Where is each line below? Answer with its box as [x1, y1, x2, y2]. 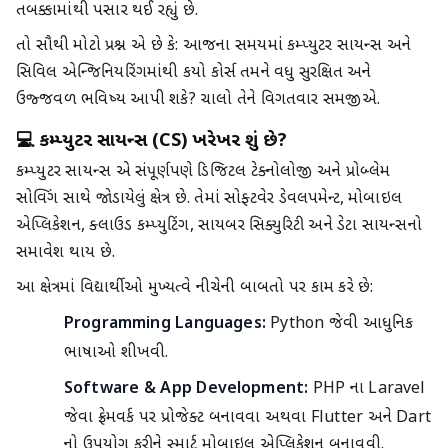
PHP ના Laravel [308, 379, 426, 401]
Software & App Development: [64, 379, 309, 401]
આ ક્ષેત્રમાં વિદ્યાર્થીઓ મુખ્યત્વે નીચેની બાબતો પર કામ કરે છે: [16, 278, 374, 300]
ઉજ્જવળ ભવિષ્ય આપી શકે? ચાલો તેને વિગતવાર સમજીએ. [16, 89, 380, 111]
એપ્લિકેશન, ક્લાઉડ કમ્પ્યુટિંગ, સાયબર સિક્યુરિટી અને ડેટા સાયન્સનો [16, 216, 422, 238]
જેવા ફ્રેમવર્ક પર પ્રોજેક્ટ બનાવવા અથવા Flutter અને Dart [64, 408, 431, 430]
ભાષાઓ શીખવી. [64, 343, 169, 365]
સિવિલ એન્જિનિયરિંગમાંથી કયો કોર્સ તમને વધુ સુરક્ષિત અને [16, 62, 372, 84]
